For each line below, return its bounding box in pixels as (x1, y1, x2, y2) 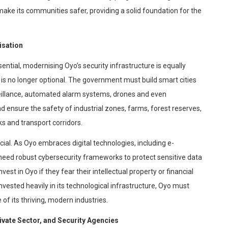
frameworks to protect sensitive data (81, 153, 202, 162)
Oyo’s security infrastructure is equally (63, 62, 186, 70)
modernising (23, 62, 63, 70)
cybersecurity (38, 153, 81, 162)
